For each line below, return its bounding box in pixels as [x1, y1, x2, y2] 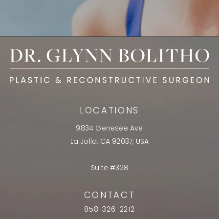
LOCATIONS [79, 107, 140, 116]
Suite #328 [91, 165, 128, 173]
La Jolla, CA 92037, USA [70, 138, 149, 146]
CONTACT [84, 191, 135, 201]
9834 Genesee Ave [76, 125, 143, 133]
